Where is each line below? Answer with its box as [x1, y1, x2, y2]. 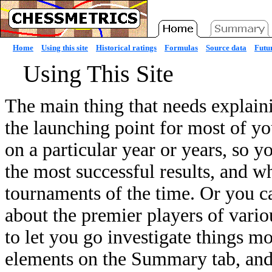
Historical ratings [96, 43, 157, 52]
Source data [206, 43, 246, 52]
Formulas [165, 43, 198, 52]
